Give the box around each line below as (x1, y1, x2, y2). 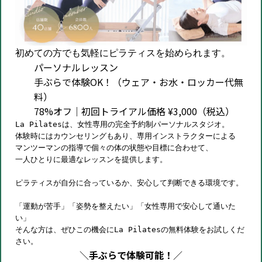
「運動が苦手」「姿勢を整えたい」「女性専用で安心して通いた (15, 201, 236, 211)
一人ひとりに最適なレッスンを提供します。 (15, 154, 167, 164)
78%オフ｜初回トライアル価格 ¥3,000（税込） (34, 104, 235, 118)
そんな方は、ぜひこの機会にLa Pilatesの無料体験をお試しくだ (15, 225, 244, 234)
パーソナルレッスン (34, 60, 118, 74)
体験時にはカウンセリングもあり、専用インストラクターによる (15, 131, 236, 140)
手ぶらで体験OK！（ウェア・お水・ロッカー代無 (34, 74, 243, 89)
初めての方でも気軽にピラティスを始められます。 (15, 47, 230, 58)
